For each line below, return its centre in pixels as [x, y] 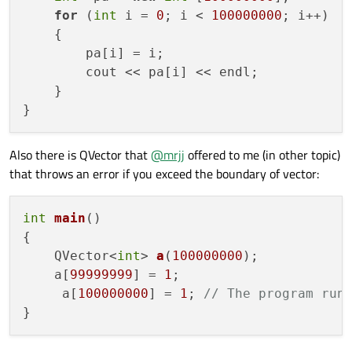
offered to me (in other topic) [262, 154]
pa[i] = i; [93, 53]
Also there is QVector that [80, 154]
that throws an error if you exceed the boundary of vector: [164, 173]
